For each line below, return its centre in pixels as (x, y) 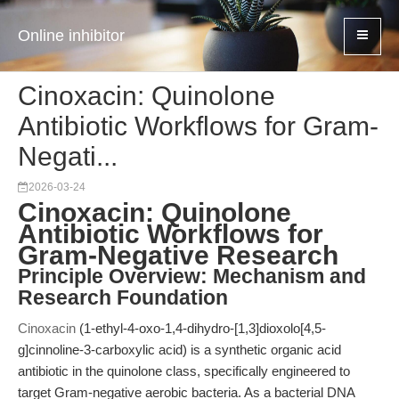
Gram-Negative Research (178, 255)
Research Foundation (123, 298)
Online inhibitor (71, 36)
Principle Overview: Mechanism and (192, 277)
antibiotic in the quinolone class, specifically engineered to (184, 371)
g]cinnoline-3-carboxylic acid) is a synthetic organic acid (179, 350)
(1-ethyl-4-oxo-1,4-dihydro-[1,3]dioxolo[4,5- (201, 328)
